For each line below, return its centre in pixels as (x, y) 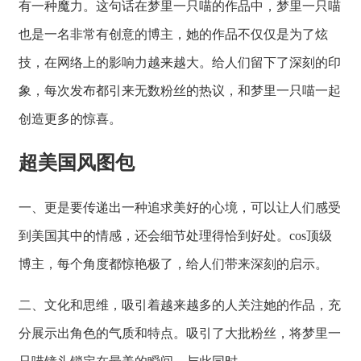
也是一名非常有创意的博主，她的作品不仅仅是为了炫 (173, 34)
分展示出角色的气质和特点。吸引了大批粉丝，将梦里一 (180, 333)
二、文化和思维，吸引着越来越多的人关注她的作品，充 (180, 305)
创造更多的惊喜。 (70, 118)
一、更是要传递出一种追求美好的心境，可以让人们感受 (180, 207)
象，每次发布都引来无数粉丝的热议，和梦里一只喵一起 (180, 90)
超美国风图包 (77, 162)
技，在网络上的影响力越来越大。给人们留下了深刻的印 (180, 62)
